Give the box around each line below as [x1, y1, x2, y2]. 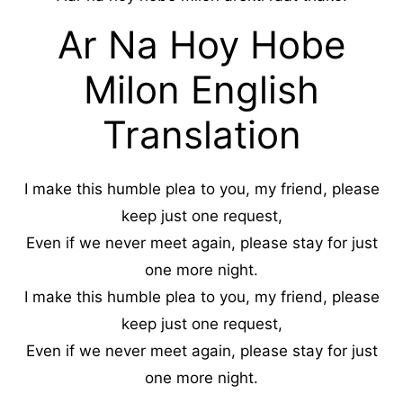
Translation [102, 112, 301, 157]
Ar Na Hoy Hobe [58, 22, 345, 67]
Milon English [84, 67, 319, 112]
